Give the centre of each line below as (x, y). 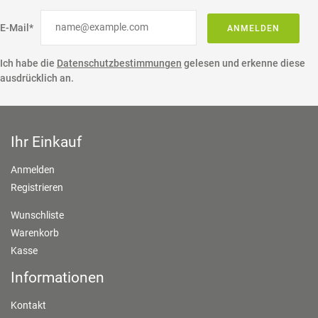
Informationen (57, 277)
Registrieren (37, 187)
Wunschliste (37, 215)
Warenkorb (35, 232)
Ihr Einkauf (46, 142)
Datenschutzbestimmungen (119, 63)
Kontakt (28, 305)
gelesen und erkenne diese (243, 63)
